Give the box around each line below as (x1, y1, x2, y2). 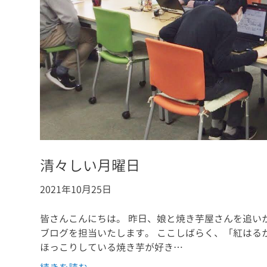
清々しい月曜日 (40, 156, 141, 176)
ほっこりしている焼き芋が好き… (40, 241, 184, 254)
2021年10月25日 (40, 183, 112, 197)
